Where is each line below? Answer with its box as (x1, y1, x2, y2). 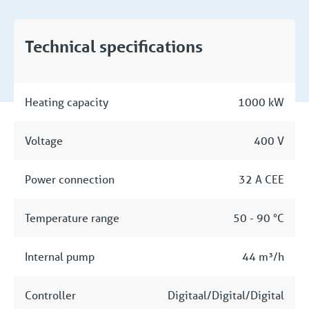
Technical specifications (25, 37, 203, 57)
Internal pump (25, 249, 94, 264)
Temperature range (25, 210, 119, 226)
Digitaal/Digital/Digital (167, 288, 284, 303)
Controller (25, 288, 76, 303)
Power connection (25, 172, 114, 187)
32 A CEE (238, 172, 284, 187)
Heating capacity (25, 94, 108, 110)
